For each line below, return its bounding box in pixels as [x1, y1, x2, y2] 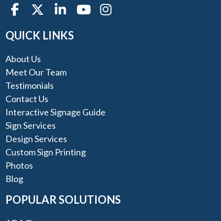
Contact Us [5, 93, 49, 104]
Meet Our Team [5, 66, 67, 77]
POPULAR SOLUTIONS [5, 193, 121, 207]
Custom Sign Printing [5, 146, 86, 157]
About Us [5, 53, 41, 64]
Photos [5, 159, 34, 171]
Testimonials [5, 79, 54, 91]
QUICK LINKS [5, 28, 74, 42]
